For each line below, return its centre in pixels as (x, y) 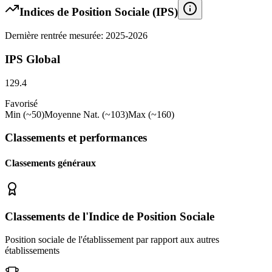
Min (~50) (25, 114)
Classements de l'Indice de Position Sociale (110, 216)
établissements (32, 251)
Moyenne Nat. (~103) (86, 114)
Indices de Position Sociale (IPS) (99, 12)
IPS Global (32, 59)
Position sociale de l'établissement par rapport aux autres (112, 240)
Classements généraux (50, 163)
